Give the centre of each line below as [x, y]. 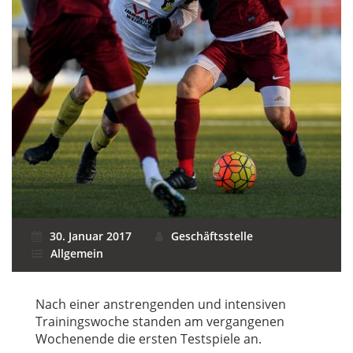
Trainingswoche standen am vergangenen [160, 321]
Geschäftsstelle [212, 236]
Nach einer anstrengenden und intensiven [161, 304]
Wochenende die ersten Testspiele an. [149, 339]
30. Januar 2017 [91, 236]
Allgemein [77, 253]
